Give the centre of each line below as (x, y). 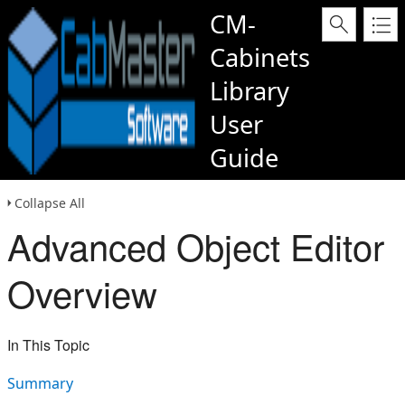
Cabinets (260, 57)
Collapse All (50, 203)
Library (250, 91)
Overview (82, 292)
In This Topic (48, 345)
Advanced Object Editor (196, 245)
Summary (40, 383)
